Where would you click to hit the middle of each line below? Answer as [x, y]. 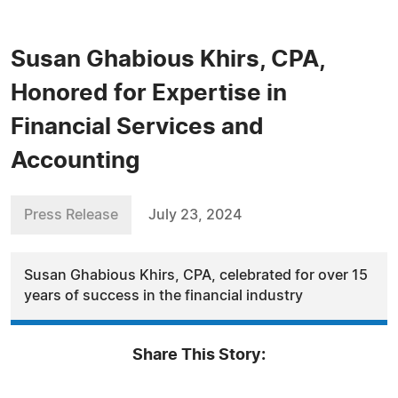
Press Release [71, 215]
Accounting [75, 161]
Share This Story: [199, 355]
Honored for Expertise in [149, 93]
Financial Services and [137, 127]
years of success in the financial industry [163, 296]
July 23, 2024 [195, 215]
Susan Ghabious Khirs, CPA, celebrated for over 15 [196, 275]
